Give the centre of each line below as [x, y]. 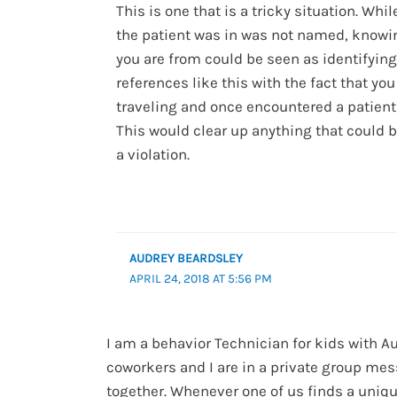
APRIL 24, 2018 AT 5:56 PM [201, 278]
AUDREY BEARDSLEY [187, 258]
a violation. [153, 155]
